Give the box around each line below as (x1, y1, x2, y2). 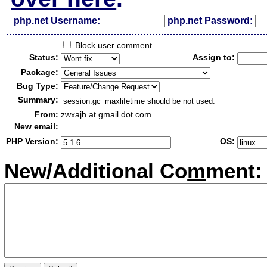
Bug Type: (17, 81, 59, 91)
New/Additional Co (4, 159, 188, 183)
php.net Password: (167, 15, 253, 26)
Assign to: (193, 52, 235, 62)
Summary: (18, 95, 59, 104)
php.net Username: (14, 15, 101, 26)
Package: (21, 67, 59, 77)
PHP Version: (6, 136, 59, 146)
